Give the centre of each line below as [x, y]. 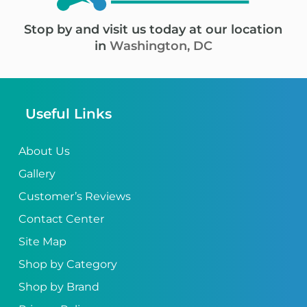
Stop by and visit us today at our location [153, 29]
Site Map [42, 241]
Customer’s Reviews [74, 196]
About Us [44, 151]
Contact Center [61, 219]
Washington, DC [161, 46]
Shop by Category [67, 264]
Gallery [37, 173]
